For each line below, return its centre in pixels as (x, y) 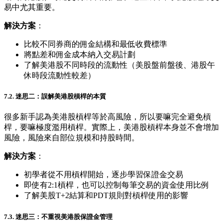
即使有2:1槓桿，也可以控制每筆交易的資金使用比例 (116, 185)
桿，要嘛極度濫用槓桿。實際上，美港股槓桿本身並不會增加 (111, 127)
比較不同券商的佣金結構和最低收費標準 (96, 44)
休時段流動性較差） (60, 76)
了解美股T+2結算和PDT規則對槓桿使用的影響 (106, 196)
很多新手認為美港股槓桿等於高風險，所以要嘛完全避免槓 (108, 117)
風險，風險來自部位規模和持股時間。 (72, 138)
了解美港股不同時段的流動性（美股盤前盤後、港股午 (119, 65)
